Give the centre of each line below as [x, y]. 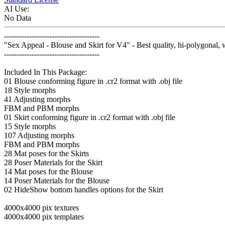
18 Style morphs [30, 90]
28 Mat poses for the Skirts [46, 154]
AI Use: [17, 9]
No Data [18, 18]
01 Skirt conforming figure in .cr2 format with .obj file [90, 118]
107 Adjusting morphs [39, 136]
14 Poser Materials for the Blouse [57, 181]
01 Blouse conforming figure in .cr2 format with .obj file [93, 81]
